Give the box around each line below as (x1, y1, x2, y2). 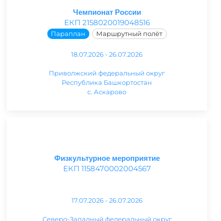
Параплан (51, 30, 86, 38)
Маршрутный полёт (96, 30, 163, 38)
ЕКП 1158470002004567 (63, 164, 151, 174)
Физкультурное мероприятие (54, 154, 160, 163)
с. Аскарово (87, 88, 127, 96)
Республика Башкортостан (62, 78, 152, 87)
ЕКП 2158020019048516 (64, 17, 150, 27)
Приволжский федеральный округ (49, 69, 165, 77)
